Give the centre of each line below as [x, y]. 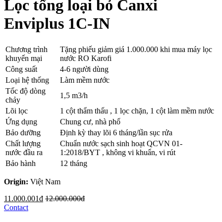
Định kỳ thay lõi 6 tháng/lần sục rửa [116, 132]
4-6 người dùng [84, 69]
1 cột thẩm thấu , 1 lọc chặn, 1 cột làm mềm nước [137, 111]
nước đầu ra [24, 152]
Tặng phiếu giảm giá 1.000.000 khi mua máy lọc [136, 49]
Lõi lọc [17, 111]
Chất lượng [23, 143]
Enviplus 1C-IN [57, 24]
